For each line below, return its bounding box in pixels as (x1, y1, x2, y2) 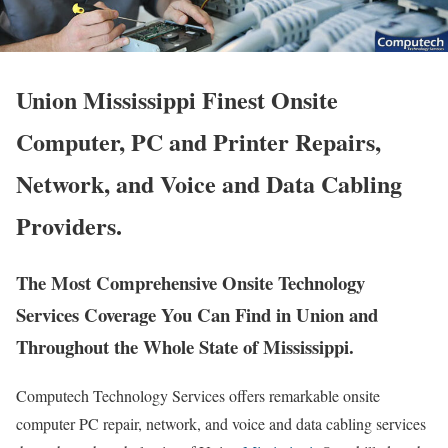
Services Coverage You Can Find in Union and (16, 301, 378, 329)
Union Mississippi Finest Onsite (16, 82, 338, 118)
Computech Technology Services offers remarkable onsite (16, 385, 380, 407)
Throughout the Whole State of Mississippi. (16, 333, 354, 361)
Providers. (16, 208, 122, 244)
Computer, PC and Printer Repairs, (16, 124, 381, 160)
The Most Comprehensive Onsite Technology (16, 269, 365, 297)
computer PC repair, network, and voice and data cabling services (16, 413, 426, 435)
